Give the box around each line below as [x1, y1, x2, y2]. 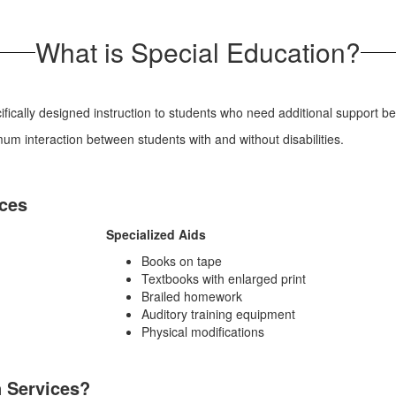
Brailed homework [141, 287, 242, 305]
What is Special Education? [35, 33, 361, 71]
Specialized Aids [106, 225, 206, 243]
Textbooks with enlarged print [141, 270, 306, 287]
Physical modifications [141, 323, 264, 340]
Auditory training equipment [141, 305, 295, 323]
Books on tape [141, 252, 222, 270]
